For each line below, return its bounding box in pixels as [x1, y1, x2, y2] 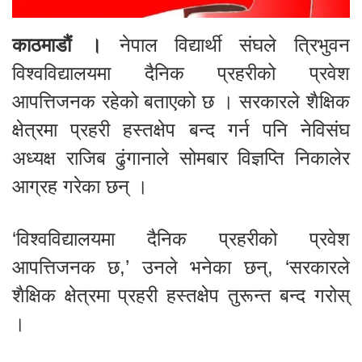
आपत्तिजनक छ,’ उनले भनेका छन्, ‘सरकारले [12, 256, 350, 278]
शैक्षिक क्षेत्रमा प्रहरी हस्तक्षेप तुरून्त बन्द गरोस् [12, 284, 350, 306]
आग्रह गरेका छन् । [12, 175, 148, 197]
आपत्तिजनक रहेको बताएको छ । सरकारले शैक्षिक [12, 90, 350, 112]
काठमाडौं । [12, 34, 102, 56]
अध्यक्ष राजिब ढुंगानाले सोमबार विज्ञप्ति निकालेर [12, 147, 350, 169]
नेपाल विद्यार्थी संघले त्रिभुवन [101, 34, 351, 56]
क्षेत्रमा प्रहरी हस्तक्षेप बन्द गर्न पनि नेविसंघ [12, 119, 350, 141]
